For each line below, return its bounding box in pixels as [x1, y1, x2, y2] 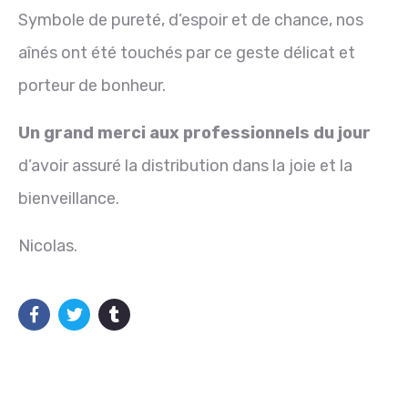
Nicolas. [18, 235, 77, 256]
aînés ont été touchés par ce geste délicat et [18, 42, 355, 63]
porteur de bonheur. [18, 75, 166, 96]
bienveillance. [18, 188, 119, 209]
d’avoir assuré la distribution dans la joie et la [18, 155, 352, 176]
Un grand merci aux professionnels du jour [18, 122, 371, 143]
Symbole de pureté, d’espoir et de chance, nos [18, 9, 363, 30]
